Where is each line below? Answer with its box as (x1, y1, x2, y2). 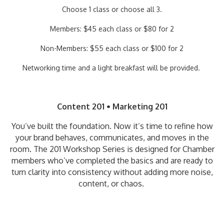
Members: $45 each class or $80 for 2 (50, 24, 174, 33)
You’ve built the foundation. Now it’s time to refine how (11, 121, 213, 131)
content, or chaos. (78, 178, 146, 188)
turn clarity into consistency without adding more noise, (11, 167, 213, 177)
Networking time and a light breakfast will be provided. (22, 63, 202, 72)
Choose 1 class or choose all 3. (62, 5, 162, 13)
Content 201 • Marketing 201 (54, 101, 169, 111)
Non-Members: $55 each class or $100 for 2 (40, 44, 183, 52)
